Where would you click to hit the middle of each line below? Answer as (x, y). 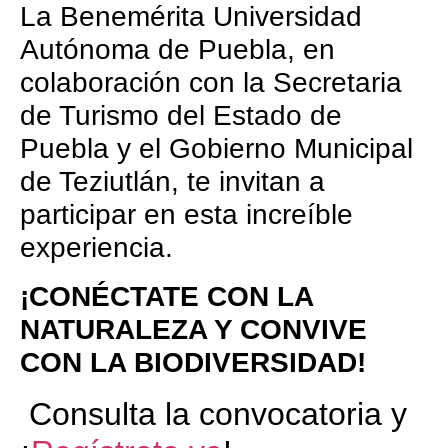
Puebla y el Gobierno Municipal (216, 149)
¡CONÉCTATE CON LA (166, 297)
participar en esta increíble (186, 215)
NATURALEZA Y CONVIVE (193, 330)
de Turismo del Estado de (181, 116)
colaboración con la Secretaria (211, 83)
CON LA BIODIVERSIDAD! (197, 363)
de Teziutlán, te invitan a (172, 182)
